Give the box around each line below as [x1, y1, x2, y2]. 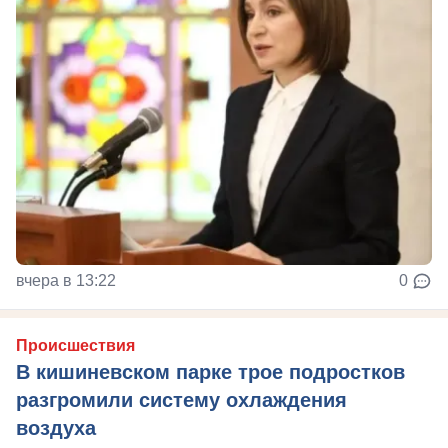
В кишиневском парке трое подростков [16, 360, 405, 383]
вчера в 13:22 [16, 271, 116, 289]
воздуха [16, 416, 96, 439]
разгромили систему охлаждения [16, 388, 347, 411]
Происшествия [16, 336, 135, 354]
